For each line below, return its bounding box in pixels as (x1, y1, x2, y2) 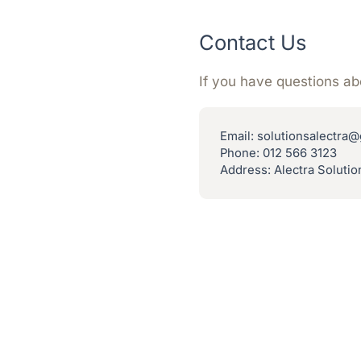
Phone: (219, 145, 259, 160)
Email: (219, 128, 254, 143)
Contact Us (199, 30, 306, 56)
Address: (219, 162, 271, 177)
